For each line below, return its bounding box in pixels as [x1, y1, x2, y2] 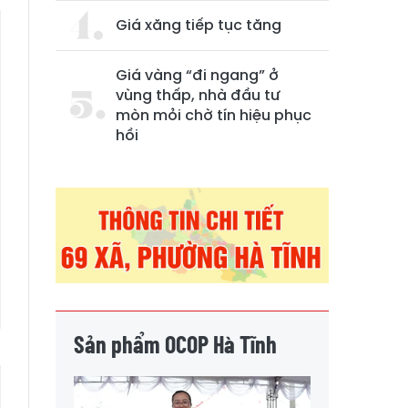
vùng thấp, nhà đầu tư [116, 85, 280, 106]
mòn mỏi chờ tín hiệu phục [116, 105, 311, 126]
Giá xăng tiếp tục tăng [116, 15, 281, 36]
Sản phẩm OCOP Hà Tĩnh [74, 329, 277, 358]
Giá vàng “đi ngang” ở [116, 65, 279, 86]
